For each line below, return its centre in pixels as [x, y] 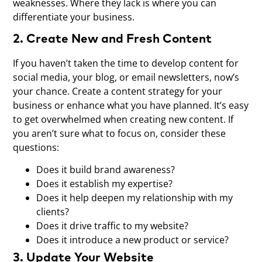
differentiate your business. [74, 17]
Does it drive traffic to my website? [113, 226]
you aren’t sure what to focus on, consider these [120, 133]
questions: [36, 147]
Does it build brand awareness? [106, 170]
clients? [53, 212]
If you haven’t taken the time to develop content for [126, 63]
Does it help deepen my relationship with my [135, 198]
